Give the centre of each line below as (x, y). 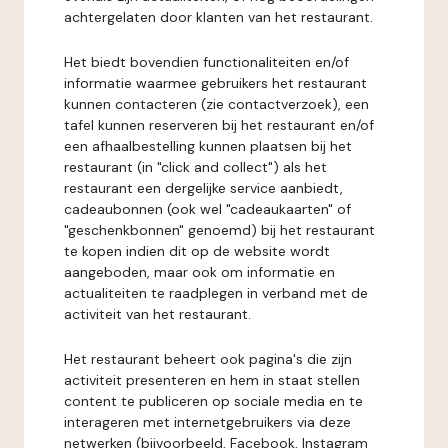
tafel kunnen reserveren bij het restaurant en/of (219, 125)
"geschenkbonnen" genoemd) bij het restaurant (219, 230)
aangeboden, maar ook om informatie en (199, 272)
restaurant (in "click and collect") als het (195, 167)
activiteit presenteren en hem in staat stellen (212, 380)
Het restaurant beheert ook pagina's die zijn (208, 359)
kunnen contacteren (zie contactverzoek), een (216, 104)
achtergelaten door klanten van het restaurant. (218, 17)
